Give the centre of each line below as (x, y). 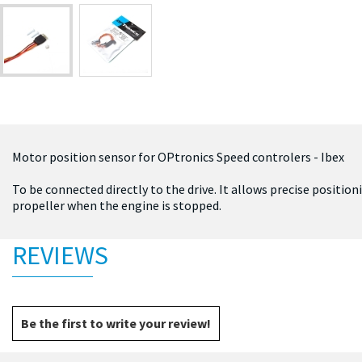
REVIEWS (60, 255)
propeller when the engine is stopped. (117, 205)
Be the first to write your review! (116, 323)
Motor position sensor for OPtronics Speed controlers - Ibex (178, 156)
